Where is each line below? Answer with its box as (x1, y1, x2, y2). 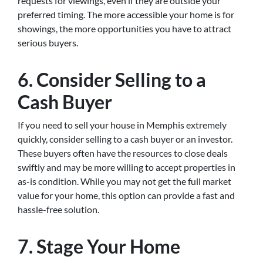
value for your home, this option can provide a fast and (18, 190, 235, 201)
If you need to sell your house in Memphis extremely (18, 119, 227, 130)
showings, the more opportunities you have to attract (18, 23, 231, 34)
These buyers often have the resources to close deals (18, 147, 228, 159)
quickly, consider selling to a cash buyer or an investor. (18, 133, 232, 144)
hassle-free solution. (18, 204, 99, 215)
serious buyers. (18, 37, 78, 48)
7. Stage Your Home (18, 235, 180, 258)
